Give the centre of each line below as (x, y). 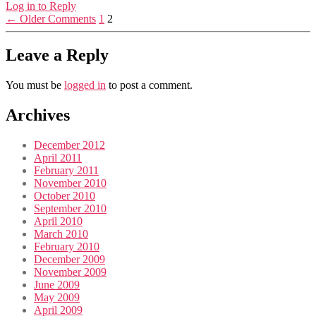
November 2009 (70, 272)
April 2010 (58, 221)
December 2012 (69, 145)
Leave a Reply (57, 55)
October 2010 (65, 196)
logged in (85, 85)
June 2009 (57, 285)
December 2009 (69, 260)
